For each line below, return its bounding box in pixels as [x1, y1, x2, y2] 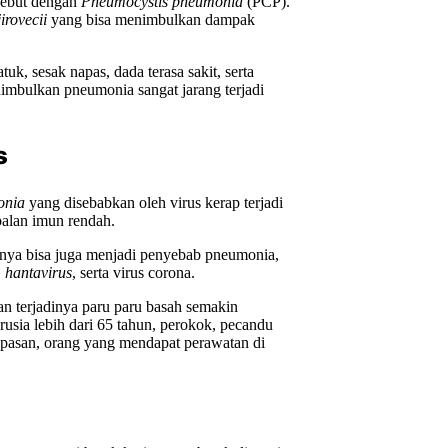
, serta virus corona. [72, 263, 195, 281]
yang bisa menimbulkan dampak [51, 10, 255, 28]
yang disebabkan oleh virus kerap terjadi [29, 193, 283, 211]
